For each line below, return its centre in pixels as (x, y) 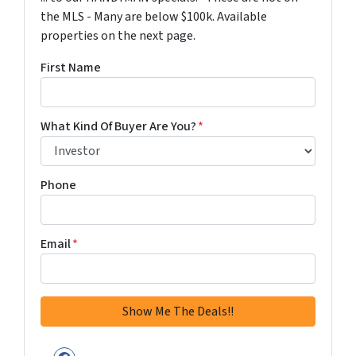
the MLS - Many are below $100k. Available (154, 17)
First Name (71, 68)
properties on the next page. (118, 36)
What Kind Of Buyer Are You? (118, 126)
